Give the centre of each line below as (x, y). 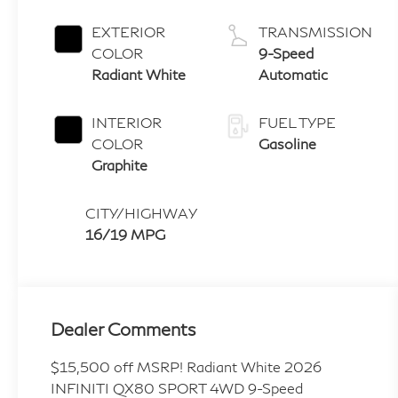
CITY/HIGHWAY (141, 213)
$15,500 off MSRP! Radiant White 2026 (186, 367)
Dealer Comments (123, 329)
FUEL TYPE (297, 122)
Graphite (119, 165)
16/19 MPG (125, 234)
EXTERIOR (128, 32)
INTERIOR (126, 122)
